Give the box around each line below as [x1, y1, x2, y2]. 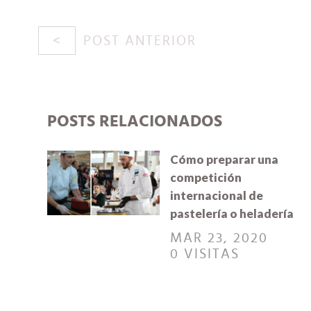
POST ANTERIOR [83, 33, 196, 48]
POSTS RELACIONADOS [47, 113, 222, 131]
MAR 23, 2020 [169, 231, 268, 246]
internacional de [169, 188, 263, 203]
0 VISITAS [169, 247, 239, 262]
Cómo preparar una [169, 152, 278, 167]
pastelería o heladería [169, 206, 294, 221]
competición [169, 170, 242, 185]
